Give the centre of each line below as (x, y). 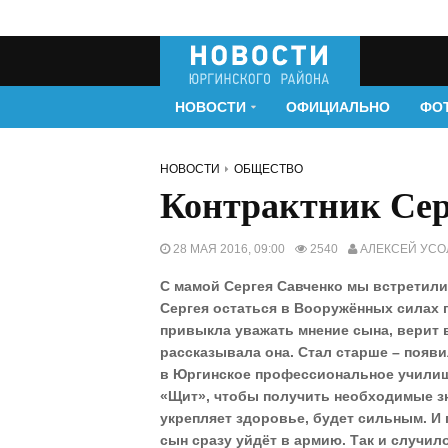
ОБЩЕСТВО (268, 169)
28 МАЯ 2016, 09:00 (227, 249)
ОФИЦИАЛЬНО (338, 107)
